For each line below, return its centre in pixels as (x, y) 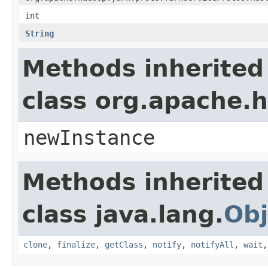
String (39, 33)
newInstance (89, 137)
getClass (124, 244)
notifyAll (212, 244)
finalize (76, 244)
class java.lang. (123, 214)
